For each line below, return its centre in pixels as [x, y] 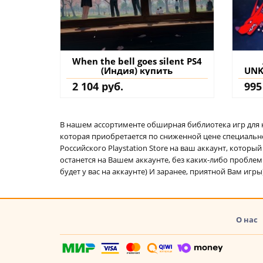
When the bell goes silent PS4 [137, 61]
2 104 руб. [98, 86]
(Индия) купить [137, 70]
